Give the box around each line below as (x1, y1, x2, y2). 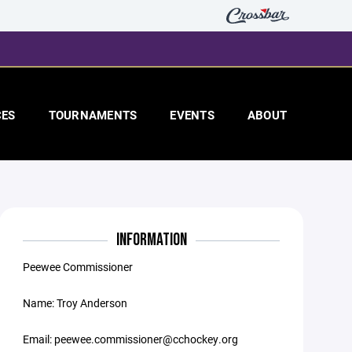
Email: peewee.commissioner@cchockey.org (23, 332, 239, 346)
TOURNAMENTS (48, 107, 137, 123)
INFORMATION (115, 229, 187, 251)
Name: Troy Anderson (23, 295, 128, 310)
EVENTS (170, 107, 214, 123)
